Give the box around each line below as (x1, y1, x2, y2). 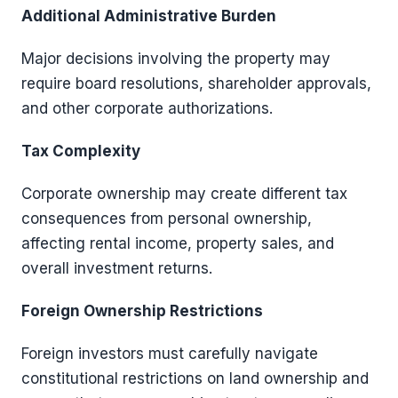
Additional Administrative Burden (21, 6, 276, 25)
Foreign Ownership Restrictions (21, 301, 263, 320)
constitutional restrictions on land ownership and (21, 369, 369, 387)
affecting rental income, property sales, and (21, 234, 334, 252)
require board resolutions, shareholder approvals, (21, 74, 371, 92)
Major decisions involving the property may (21, 49, 330, 68)
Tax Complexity (21, 141, 140, 160)
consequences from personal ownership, (21, 209, 312, 227)
